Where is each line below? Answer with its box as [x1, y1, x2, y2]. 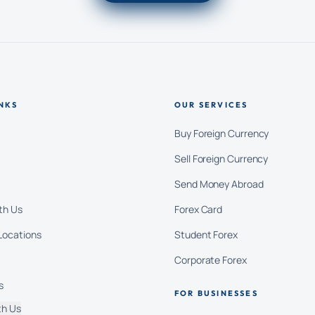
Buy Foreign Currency [174, 127, 269, 140]
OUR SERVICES [174, 100, 248, 110]
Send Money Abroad [174, 177, 264, 191]
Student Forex [174, 228, 238, 241]
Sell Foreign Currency [174, 152, 269, 165]
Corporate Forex [174, 253, 247, 266]
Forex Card [174, 202, 223, 216]
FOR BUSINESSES [174, 288, 258, 298]
